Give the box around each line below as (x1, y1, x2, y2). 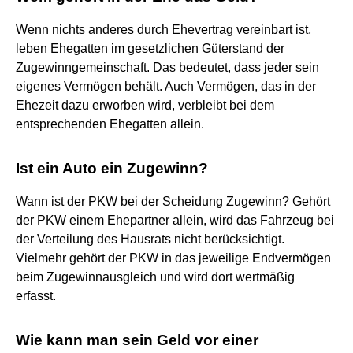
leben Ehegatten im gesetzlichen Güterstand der (16, 41, 284, 55)
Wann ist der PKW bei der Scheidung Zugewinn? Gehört (16, 194, 330, 208)
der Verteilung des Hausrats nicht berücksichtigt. (16, 232, 284, 246)
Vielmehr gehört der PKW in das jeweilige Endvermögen (16, 251, 331, 265)
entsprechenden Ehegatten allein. (16, 117, 204, 131)
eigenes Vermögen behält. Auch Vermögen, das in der (16, 79, 316, 93)
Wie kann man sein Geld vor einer (16, 331, 258, 348)
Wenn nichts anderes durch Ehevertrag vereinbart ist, (16, 22, 311, 36)
